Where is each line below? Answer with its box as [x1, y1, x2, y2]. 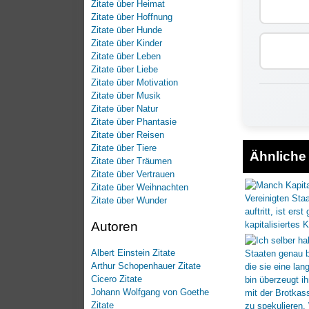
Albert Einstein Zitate [91, 247, 175, 258]
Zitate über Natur [91, 103, 158, 114]
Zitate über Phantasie [91, 116, 177, 127]
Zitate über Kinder [91, 37, 162, 48]
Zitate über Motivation [91, 77, 178, 88]
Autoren [91, 219, 138, 234]
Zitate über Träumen [91, 155, 172, 166]
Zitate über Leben [91, 50, 161, 61]
